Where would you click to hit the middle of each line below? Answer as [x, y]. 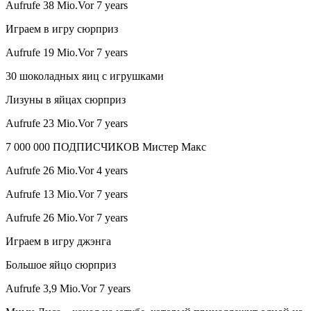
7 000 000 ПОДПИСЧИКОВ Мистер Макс [106, 147]
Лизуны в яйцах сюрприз [66, 100]
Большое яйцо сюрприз [61, 265]
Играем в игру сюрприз [62, 29]
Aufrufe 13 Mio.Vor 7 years [67, 194]
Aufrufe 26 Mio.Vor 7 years [67, 218]
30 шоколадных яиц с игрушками [85, 76]
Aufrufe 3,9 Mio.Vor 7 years [68, 289]
